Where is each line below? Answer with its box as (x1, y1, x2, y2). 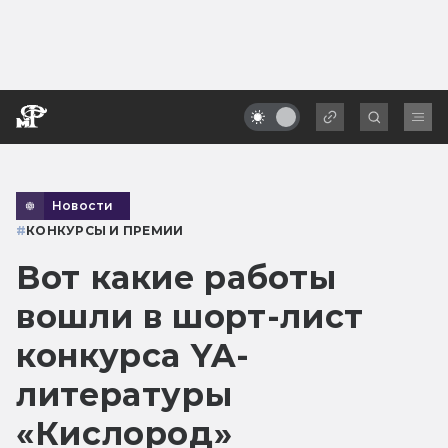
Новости (52, 197, 114, 213)
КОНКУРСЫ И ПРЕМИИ (26, 222, 184, 238)
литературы (16, 374, 233, 414)
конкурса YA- (16, 335, 250, 375)
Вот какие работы (16, 257, 337, 297)
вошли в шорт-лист (16, 296, 364, 336)
